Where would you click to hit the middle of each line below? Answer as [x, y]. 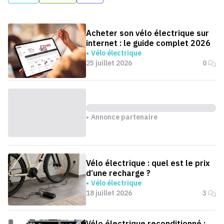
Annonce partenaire [124, 117]
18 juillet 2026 [109, 193]
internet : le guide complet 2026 [148, 43]
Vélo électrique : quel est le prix [148, 163]
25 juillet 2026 [109, 63]
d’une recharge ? [118, 173]
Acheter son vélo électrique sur [147, 33]
